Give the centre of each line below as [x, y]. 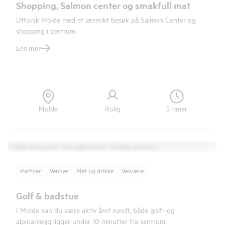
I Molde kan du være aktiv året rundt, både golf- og [95, 210]
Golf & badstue [47, 196]
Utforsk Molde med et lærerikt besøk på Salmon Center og [106, 19]
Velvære [133, 171]
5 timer [177, 108]
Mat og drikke [95, 171]
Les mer [28, 48]
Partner [31, 171]
